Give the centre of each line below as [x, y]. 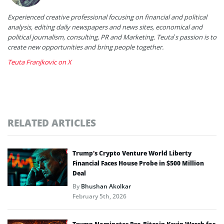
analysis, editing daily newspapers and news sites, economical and [105, 27]
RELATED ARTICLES [52, 122]
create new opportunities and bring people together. [85, 47]
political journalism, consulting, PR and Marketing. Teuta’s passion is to [112, 37]
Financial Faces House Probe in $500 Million [138, 163]
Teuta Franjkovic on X [39, 62]
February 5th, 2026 [99, 196]
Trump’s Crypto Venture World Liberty [132, 153]
